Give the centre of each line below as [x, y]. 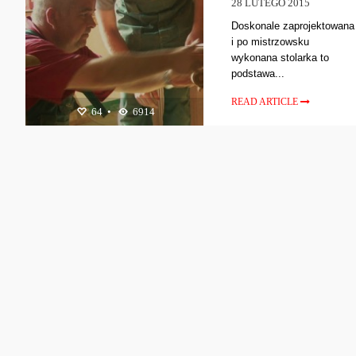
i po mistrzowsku [271, 41]
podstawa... [258, 73]
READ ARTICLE [266, 101]
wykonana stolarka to [281, 57]
